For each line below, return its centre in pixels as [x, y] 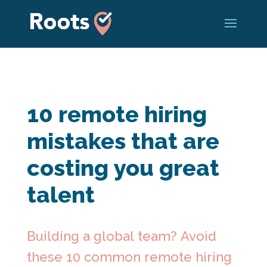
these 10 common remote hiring [129, 257]
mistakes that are [123, 141]
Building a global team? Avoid [121, 236]
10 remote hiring [117, 114]
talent [60, 195]
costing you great [123, 168]
